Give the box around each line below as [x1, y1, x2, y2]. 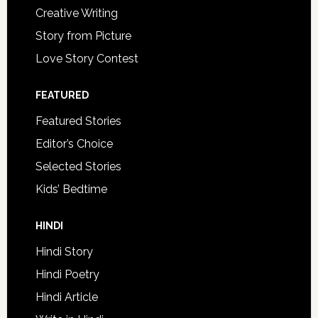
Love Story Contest [35, 52, 138, 65]
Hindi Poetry [35, 268, 99, 281]
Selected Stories [35, 160, 121, 173]
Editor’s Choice [35, 137, 113, 150]
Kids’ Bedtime [35, 182, 107, 196]
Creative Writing [35, 6, 118, 20]
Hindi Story [35, 245, 93, 258]
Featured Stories [35, 114, 121, 128]
